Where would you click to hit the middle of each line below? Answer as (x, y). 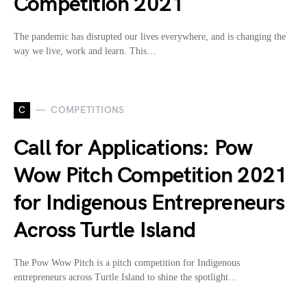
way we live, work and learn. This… (85, 51)
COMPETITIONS (88, 110)
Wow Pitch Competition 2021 (151, 175)
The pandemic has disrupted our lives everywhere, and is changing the (150, 36)
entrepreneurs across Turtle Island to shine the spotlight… (126, 277)
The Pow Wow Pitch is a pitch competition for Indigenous (127, 262)
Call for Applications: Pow (133, 148)
